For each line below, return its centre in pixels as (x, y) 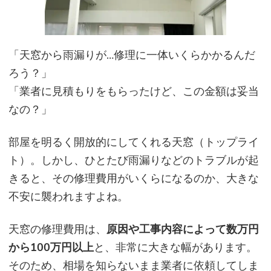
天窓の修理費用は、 (57, 229)
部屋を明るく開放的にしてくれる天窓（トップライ (134, 142)
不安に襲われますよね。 (68, 196)
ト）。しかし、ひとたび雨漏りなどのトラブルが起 (134, 160)
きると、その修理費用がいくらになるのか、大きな (134, 178)
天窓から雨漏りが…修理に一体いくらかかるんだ (137, 55)
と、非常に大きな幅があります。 (175, 247)
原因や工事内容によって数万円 (183, 229)
